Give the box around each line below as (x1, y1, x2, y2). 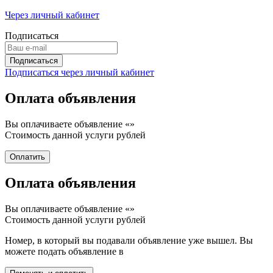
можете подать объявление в (5, 246, 124, 257)
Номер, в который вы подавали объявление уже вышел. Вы (5, 235, 253, 246)
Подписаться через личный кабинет (5, 66, 154, 77)
